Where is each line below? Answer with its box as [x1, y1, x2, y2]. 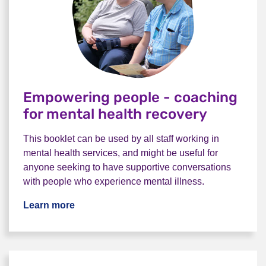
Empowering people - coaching [23, 89, 237, 106]
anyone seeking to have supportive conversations [23, 162, 231, 172]
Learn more [23, 200, 75, 210]
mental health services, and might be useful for [23, 148, 218, 158]
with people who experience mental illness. [23, 176, 204, 186]
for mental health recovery [23, 106, 207, 122]
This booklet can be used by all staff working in [23, 134, 219, 144]
